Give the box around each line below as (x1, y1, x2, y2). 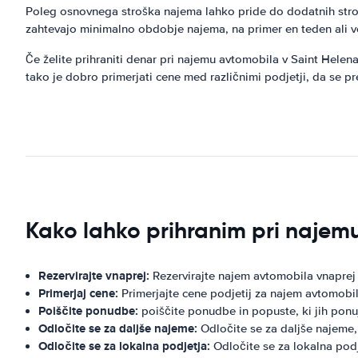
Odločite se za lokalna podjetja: (38, 337, 210, 355)
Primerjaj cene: (38, 284, 118, 302)
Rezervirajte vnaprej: (38, 267, 149, 284)
